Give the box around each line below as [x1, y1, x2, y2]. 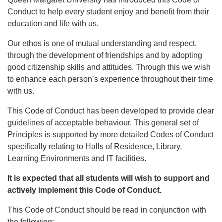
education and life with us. [7, 19, 99, 28]
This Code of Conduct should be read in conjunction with [7, 206, 206, 214]
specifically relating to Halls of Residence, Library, [7, 142, 182, 151]
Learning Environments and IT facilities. [7, 154, 146, 163]
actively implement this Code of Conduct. [7, 186, 162, 194]
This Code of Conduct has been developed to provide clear [7, 107, 214, 115]
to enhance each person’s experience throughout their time [7, 75, 213, 83]
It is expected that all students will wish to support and [7, 174, 210, 182]
